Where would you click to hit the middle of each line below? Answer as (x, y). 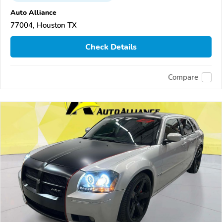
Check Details (111, 47)
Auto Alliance (33, 13)
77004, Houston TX (44, 26)
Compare (183, 77)
